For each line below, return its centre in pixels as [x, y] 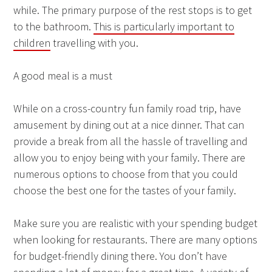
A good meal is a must [63, 75]
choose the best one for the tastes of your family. [125, 190]
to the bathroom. [54, 26]
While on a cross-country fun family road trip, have [127, 108]
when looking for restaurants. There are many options [136, 239]
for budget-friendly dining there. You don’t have [121, 256]
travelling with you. [95, 42]
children [32, 42]
